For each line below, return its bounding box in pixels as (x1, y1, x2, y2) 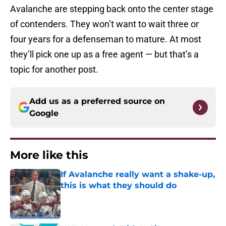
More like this (10, 148, 88, 162)
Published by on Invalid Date (60, 191, 148, 200)
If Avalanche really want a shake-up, (61, 169, 215, 180)
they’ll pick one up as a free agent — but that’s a (10, 49, 199, 60)
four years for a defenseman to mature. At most (10, 34, 201, 45)
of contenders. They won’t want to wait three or (10, 19, 199, 30)
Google (29, 108, 59, 119)
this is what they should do (61, 181, 177, 191)
